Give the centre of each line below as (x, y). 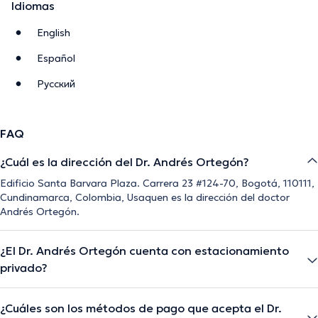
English (54, 32)
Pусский (56, 83)
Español (56, 58)
